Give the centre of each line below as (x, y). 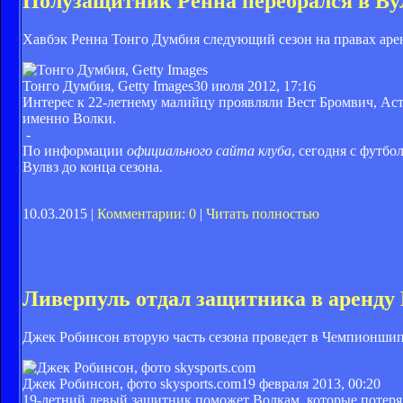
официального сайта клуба (209, 150)
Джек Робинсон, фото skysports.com (132, 383)
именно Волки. (69, 118)
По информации (75, 150)
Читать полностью (263, 213)
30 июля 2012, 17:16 (255, 85)
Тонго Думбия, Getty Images (108, 85)
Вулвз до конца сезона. (93, 166)
